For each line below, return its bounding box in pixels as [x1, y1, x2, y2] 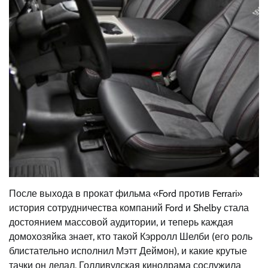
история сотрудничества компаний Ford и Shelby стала [9, 202, 249, 214]
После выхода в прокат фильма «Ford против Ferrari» [9, 188, 242, 199]
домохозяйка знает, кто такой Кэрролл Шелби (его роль [9, 231, 252, 242]
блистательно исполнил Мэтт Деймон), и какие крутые [9, 245, 247, 257]
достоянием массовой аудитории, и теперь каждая [9, 217, 233, 228]
